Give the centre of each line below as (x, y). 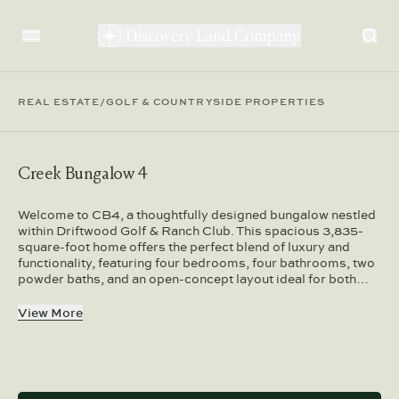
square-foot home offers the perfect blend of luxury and (184, 247)
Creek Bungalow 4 (83, 174)
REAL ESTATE (59, 101)
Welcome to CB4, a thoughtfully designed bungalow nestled (197, 215)
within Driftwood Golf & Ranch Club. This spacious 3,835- (191, 231)
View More (50, 313)
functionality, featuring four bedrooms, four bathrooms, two (196, 263)
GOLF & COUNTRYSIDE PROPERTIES (216, 101)
